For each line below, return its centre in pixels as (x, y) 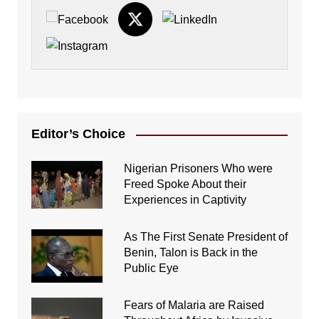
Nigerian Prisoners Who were (198, 169)
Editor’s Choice (78, 134)
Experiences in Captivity (185, 200)
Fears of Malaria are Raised (194, 305)
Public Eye (151, 268)
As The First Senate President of (205, 237)
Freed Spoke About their (185, 184)
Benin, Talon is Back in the (190, 253)
